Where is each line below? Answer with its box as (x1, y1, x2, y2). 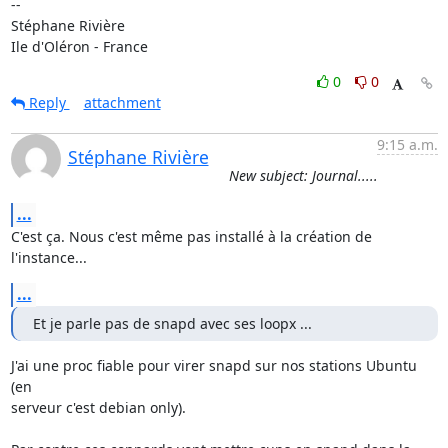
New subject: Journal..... (228, 166, 378, 185)
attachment (83, 93, 161, 112)
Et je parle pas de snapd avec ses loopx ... (32, 314, 312, 333)
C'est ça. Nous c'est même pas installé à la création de (10, 227, 372, 246)
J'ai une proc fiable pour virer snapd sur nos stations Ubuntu (10, 356, 417, 375)
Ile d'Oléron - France (10, 37, 148, 56)
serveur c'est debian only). (10, 398, 186, 417)
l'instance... (10, 248, 87, 267)
